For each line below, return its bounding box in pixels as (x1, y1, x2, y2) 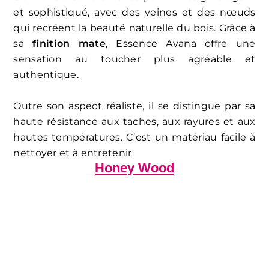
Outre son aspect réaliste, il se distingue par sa (13, 100, 256, 112)
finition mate (32, 37, 106, 49)
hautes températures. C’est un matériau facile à (13, 131, 256, 143)
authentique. (13, 68, 79, 80)
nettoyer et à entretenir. (13, 147, 134, 159)
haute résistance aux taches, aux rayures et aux (13, 115, 256, 127)
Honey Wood (95, 160, 174, 175)
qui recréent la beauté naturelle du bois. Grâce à (13, 22, 256, 34)
